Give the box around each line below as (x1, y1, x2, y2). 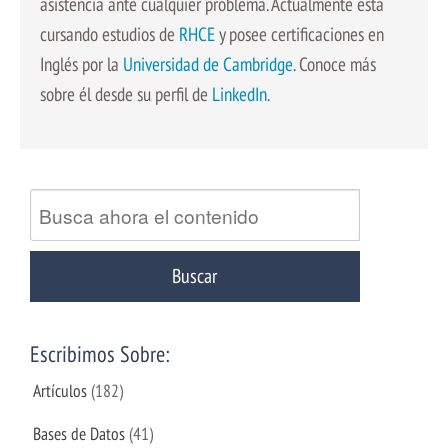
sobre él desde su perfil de (40, 80, 212, 106)
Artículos (33, 378, 88, 402)
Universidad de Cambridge (123, 50, 293, 76)
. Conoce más (293, 50, 376, 76)
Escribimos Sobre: (30, 338, 170, 368)
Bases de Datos (33, 422, 126, 445)
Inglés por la (40, 50, 123, 76)
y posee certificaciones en (215, 20, 384, 46)
